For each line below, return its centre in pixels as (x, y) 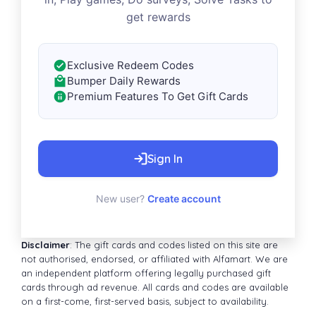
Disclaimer (45, 244)
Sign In (165, 158)
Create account (184, 198)
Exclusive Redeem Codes (130, 65)
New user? (121, 198)
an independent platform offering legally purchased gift (146, 273)
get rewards (158, 17)
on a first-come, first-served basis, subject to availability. (145, 301)
